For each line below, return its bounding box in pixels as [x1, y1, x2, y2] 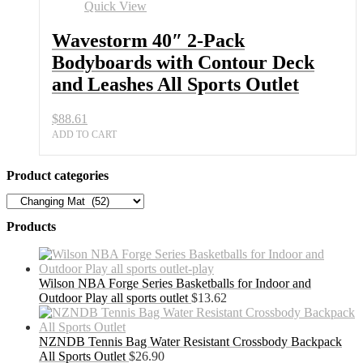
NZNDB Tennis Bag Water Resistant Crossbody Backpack [39, 335, 342, 349]
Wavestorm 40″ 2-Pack [52, 29, 245, 51]
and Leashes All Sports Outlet [52, 73, 299, 95]
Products [6, 220, 56, 234]
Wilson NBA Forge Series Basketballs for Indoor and [39, 276, 311, 291]
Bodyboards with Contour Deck [52, 51, 314, 73]
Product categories [6, 168, 109, 182]
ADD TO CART [52, 128, 117, 140]
